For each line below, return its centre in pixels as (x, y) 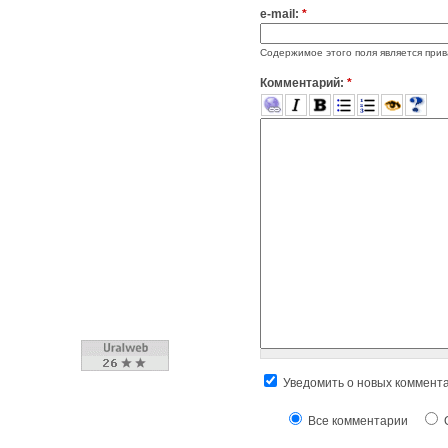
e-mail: (281, 14)
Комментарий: (303, 83)
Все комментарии (356, 421)
